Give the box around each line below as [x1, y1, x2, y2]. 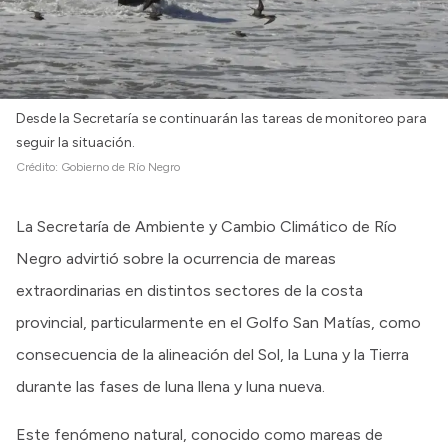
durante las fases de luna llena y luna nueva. [16, 376, 325, 396]
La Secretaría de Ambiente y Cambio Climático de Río [16, 216, 397, 236]
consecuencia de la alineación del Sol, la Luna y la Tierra [16, 344, 409, 364]
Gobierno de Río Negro [61, 159, 180, 174]
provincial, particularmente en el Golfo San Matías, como [16, 312, 421, 332]
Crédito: [16, 159, 61, 174]
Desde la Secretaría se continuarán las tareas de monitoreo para [16, 109, 427, 127]
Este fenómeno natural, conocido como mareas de [16, 424, 383, 444]
